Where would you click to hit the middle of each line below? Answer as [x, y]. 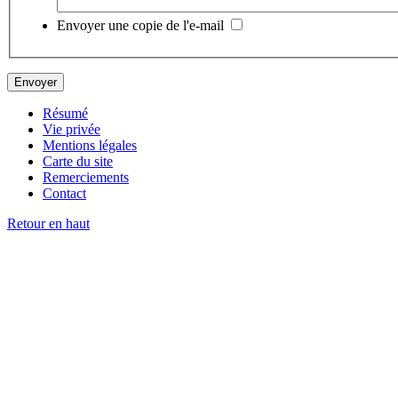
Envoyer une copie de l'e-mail [140, 26]
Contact [64, 194]
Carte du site [78, 162]
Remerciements [86, 178]
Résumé [65, 114]
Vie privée [72, 130]
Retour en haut [48, 224]
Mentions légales [90, 146]
